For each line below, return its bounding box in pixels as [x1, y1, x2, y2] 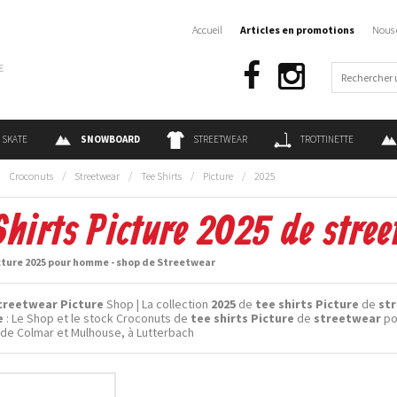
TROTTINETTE [300, 133, 354, 145]
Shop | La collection [104, 296, 211, 312]
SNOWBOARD [81, 133, 140, 145]
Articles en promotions [240, 23, 354, 36]
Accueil [192, 23, 222, 36]
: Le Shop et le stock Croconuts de [4, 310, 191, 326]
